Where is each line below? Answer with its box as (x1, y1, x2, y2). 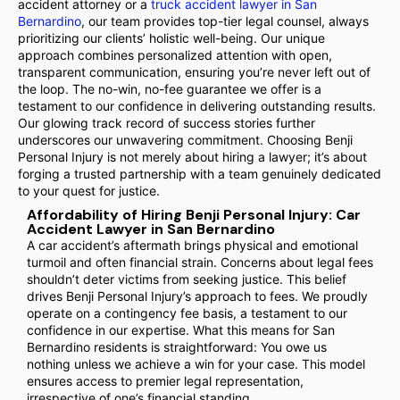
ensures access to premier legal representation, (27, 373, 304, 388)
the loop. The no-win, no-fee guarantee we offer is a (18, 81, 321, 96)
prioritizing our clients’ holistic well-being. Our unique (18, 30, 325, 46)
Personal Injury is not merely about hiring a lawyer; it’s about (18, 149, 367, 164)
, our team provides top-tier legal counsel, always (81, 13, 369, 29)
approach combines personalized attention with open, (18, 47, 332, 62)
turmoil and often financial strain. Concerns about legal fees (27, 254, 373, 270)
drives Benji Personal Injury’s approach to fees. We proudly (27, 288, 368, 304)
